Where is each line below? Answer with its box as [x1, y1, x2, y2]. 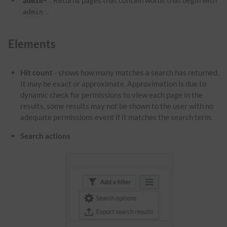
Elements [8, 37, 56, 51]
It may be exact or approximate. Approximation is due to [20, 79, 207, 89]
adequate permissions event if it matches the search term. [20, 112, 213, 122]
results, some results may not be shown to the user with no [20, 101, 214, 111]
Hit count [20, 68, 53, 78]
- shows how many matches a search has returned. [53, 68, 219, 78]
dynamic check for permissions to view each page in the [20, 90, 203, 100]
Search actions [20, 131, 71, 141]
